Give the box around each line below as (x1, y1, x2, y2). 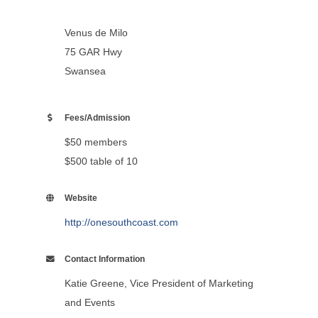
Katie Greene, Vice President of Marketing (64, 278, 253, 290)
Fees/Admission (64, 113, 130, 123)
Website (64, 193, 97, 203)
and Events (64, 297, 115, 309)
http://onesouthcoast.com (64, 216, 178, 229)
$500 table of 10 (64, 155, 138, 168)
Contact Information (64, 254, 145, 264)
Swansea (64, 65, 106, 77)
